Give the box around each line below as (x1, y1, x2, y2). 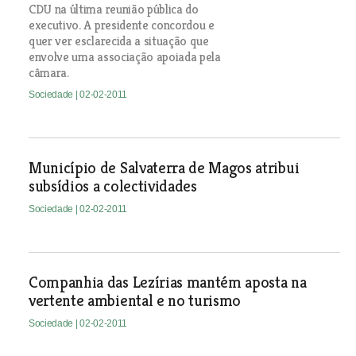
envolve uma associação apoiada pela (28, 48, 221, 65)
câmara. (28, 64, 69, 81)
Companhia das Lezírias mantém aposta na (28, 273, 307, 292)
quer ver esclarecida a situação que (28, 33, 209, 49)
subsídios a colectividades (28, 176, 197, 196)
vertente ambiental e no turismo (28, 291, 242, 311)
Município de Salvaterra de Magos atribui (28, 158, 300, 178)
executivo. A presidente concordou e (28, 17, 215, 33)
